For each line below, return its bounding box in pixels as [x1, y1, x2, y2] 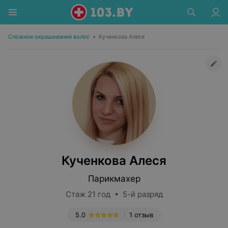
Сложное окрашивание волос [8, 33, 90, 40]
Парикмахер [88, 174, 140, 184]
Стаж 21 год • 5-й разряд [65, 189, 163, 199]
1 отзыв [129, 211, 153, 219]
